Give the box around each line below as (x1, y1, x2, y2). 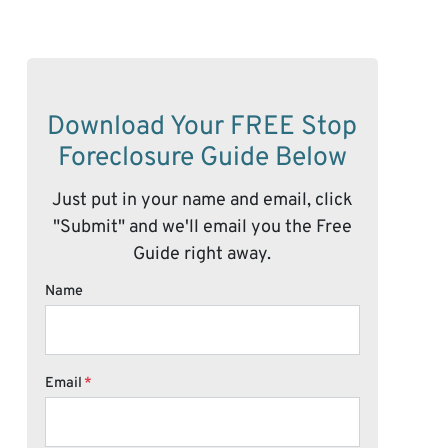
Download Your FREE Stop (47, 111, 358, 145)
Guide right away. (133, 243, 272, 267)
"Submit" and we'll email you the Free (52, 216, 352, 240)
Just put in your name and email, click (51, 189, 353, 213)
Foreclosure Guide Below (57, 142, 347, 176)
